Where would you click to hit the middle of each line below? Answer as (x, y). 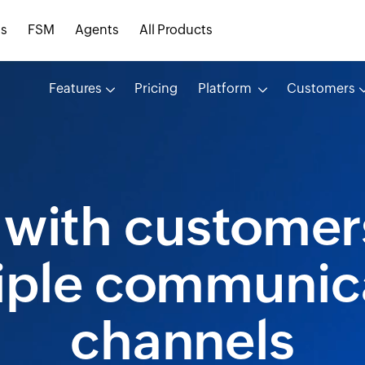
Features (75, 88)
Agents (97, 30)
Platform (226, 88)
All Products (176, 30)
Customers (321, 88)
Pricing (156, 88)
